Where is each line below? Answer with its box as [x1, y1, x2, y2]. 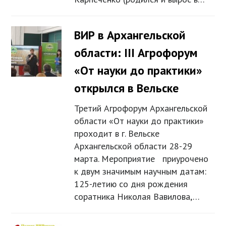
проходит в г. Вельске [74, 128, 160, 140]
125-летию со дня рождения [74, 178, 188, 190]
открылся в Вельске [74, 80, 179, 96]
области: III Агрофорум [74, 45, 198, 61]
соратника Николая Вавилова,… [74, 191, 200, 203]
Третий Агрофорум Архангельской [74, 102, 208, 115]
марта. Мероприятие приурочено [74, 153, 209, 165]
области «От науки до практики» [74, 115, 204, 127]
